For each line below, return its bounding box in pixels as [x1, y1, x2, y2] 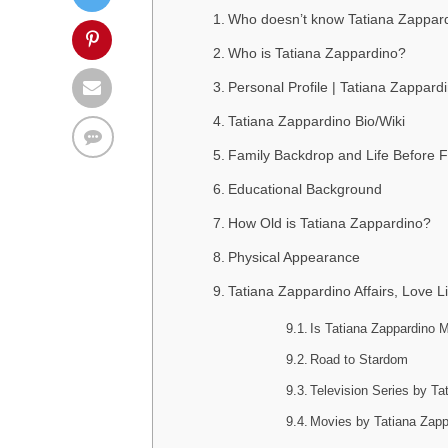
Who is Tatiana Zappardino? [227, 45, 406, 61]
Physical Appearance [227, 249, 360, 265]
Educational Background [227, 181, 382, 197]
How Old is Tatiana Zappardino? [227, 215, 431, 231]
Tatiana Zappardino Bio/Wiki [227, 113, 405, 129]
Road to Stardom [310, 352, 409, 367]
